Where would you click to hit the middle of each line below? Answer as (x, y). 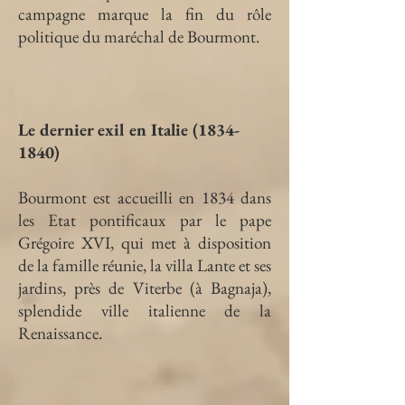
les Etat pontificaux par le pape (145, 220)
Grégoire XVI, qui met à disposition (145, 243)
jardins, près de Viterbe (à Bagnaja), (145, 288)
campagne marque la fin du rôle (145, 14)
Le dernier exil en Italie (105, 130)
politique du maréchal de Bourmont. (139, 37)
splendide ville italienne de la (145, 311)
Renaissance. (60, 333)
